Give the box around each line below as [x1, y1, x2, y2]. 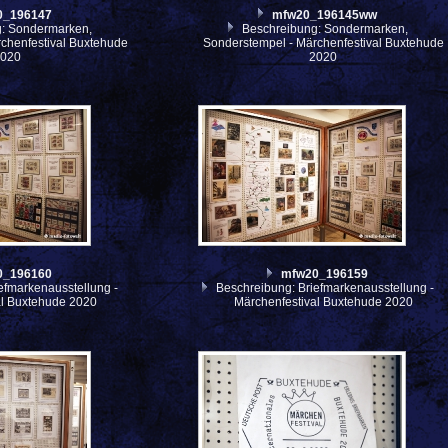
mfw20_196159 [281, 267, 369, 282]
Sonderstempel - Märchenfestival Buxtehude [202, 35, 444, 50]
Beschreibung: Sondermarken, [238, 21, 408, 36]
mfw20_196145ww [272, 7, 378, 22]
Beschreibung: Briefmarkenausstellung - [212, 281, 434, 296]
